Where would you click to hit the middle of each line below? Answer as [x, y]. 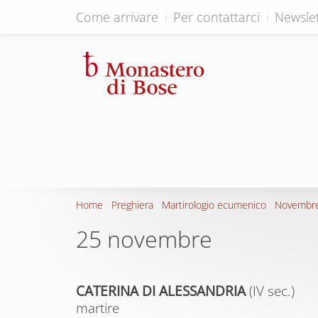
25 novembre [144, 239]
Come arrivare [117, 17]
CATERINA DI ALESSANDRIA [163, 291]
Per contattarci [216, 17]
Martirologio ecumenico [214, 205]
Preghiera [132, 205]
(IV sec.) [272, 291]
